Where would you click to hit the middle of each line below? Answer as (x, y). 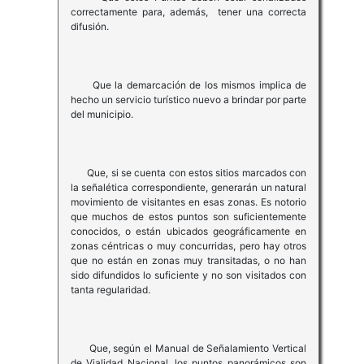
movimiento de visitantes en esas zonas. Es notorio (188, 202)
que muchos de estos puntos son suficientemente (188, 217)
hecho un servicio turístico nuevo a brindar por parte (188, 100)
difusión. (89, 27)
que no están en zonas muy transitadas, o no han (188, 261)
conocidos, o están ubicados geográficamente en (188, 232)
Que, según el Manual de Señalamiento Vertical (188, 349)
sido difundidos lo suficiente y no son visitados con (188, 275)
